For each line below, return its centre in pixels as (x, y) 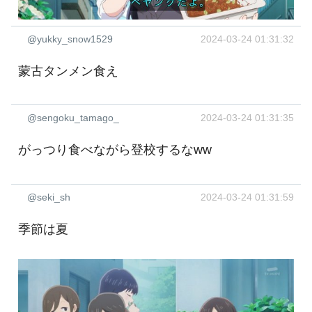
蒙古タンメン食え (68, 71)
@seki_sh (49, 197)
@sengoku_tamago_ (73, 118)
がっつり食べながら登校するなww (115, 150)
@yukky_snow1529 (70, 39)
